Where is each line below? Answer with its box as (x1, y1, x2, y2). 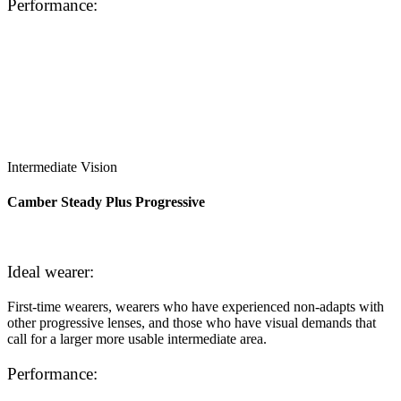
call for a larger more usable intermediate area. (7, 330, 267, 346)
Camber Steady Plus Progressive (7, 194, 205, 210)
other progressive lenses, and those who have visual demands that (7, 314, 376, 330)
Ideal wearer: (7, 262, 94, 282)
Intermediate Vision (7, 158, 117, 175)
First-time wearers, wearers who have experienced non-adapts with (7, 298, 384, 314)
